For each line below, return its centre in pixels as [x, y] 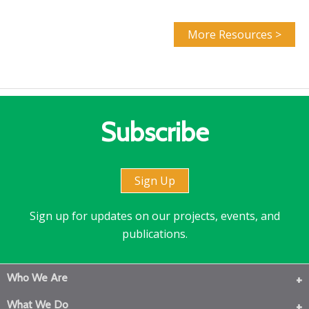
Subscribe [154, 132]
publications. [154, 233]
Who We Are [37, 277]
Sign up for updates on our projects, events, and [154, 216]
